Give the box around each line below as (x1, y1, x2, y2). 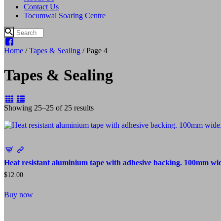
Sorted (93, 103, 113, 112)
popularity (93, 121, 125, 130)
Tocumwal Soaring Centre (24, 11, 106, 20)
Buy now (4, 190, 33, 199)
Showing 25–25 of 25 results (4, 104, 94, 112)
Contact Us (24, 2, 59, 11)
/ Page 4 (80, 46, 108, 55)
